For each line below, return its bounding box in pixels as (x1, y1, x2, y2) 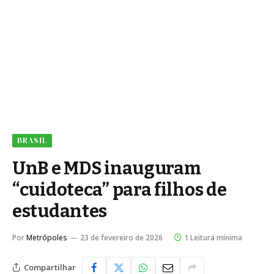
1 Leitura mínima (184, 232, 242, 243)
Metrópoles (26, 232, 67, 243)
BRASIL (17, 135, 48, 146)
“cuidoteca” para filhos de (12, 179, 227, 201)
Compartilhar (24, 261, 76, 273)
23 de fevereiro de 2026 (80, 232, 163, 243)
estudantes (12, 201, 108, 222)
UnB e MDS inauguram (12, 158, 201, 179)
